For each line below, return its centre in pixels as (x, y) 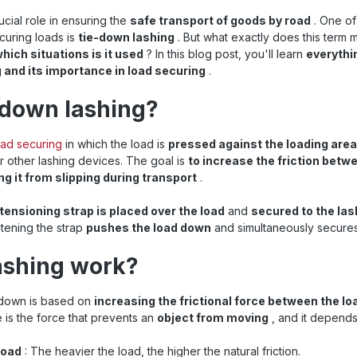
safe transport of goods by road (220, 20)
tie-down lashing (126, 37)
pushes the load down (149, 227)
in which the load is (115, 143)
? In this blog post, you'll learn (225, 53)
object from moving (213, 317)
